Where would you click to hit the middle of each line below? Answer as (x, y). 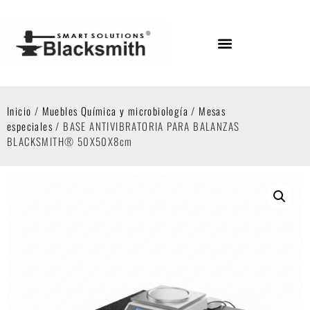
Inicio (19, 111)
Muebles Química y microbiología (115, 111)
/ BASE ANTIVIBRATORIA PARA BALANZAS (146, 126)
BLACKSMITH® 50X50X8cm (70, 141)
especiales (30, 126)
